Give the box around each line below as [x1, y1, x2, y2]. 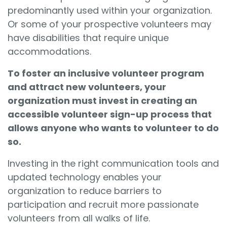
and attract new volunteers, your [8, 80, 166, 93]
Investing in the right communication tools [8, 157, 199, 170]
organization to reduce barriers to [8, 184, 162, 197]
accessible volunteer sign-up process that [8, 107, 212, 121]
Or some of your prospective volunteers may [8, 17, 211, 30]
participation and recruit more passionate [8, 198, 199, 211]
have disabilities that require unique [8, 31, 169, 44]
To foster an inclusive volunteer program [8, 66, 204, 80]
